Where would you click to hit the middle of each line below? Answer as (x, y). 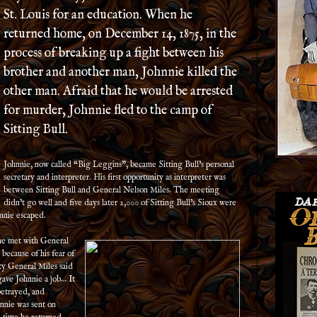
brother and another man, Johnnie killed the (120, 73)
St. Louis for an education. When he (98, 15)
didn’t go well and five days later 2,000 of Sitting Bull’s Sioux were (120, 203)
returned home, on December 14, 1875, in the (120, 34)
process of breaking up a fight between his (114, 53)
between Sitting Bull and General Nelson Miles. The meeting (111, 190)
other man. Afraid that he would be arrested (118, 92)
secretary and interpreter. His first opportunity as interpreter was (115, 177)
